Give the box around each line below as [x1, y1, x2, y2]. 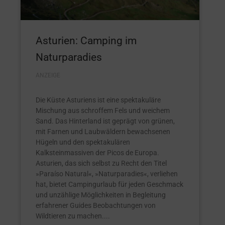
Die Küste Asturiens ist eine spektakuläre [36, 96, 161, 104]
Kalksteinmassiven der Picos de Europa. [36, 149, 159, 157]
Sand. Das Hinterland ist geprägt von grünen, [36, 117, 175, 125]
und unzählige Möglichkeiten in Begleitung [36, 191, 166, 199]
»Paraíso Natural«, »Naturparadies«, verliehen [36, 170, 178, 178]
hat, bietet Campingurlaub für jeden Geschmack [36, 180, 183, 188]
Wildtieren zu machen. [36, 212, 104, 220]
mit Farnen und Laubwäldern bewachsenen [36, 128, 170, 136]
